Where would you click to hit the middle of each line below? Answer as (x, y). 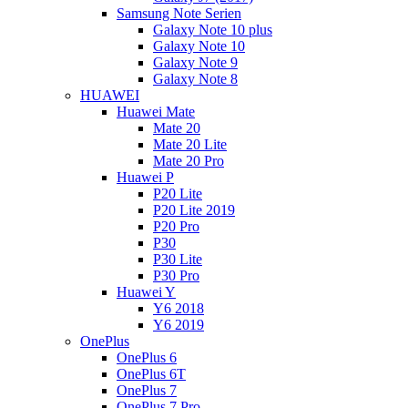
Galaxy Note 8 (195, 79)
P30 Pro (176, 275)
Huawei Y (146, 292)
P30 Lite (178, 259)
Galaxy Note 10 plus (213, 30)
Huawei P (145, 177)
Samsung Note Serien (179, 13)
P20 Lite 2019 (194, 210)
